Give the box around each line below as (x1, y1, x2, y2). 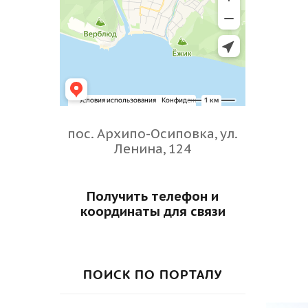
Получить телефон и (87, 188, 219, 204)
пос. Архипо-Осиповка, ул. (67, 125, 238, 142)
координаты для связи (80, 203, 225, 219)
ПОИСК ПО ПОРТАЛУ (83, 267, 222, 284)
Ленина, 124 (114, 140, 191, 157)
